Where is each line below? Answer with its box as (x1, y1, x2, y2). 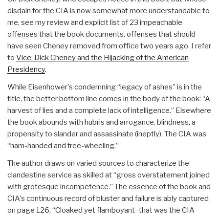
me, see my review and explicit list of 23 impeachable (7, 18, 182, 27)
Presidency (7, 65, 45, 74)
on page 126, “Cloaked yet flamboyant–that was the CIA (7, 205, 195, 215)
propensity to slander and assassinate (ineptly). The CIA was (7, 129, 206, 138)
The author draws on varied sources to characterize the (7, 158, 189, 168)
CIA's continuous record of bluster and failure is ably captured (7, 194, 209, 203)
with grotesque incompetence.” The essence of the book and (7, 182, 211, 191)
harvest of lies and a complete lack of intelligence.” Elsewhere (7, 106, 211, 115)
